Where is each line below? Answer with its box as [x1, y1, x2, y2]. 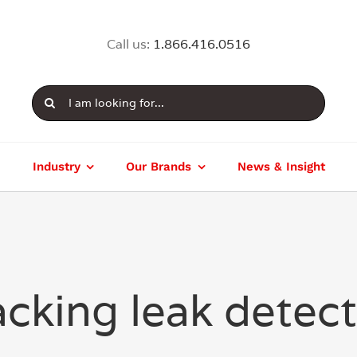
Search [30, 86, 73, 104]
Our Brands [126, 159, 191, 174]
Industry [32, 159, 80, 174]
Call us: [107, 36, 153, 53]
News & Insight [237, 159, 325, 174]
